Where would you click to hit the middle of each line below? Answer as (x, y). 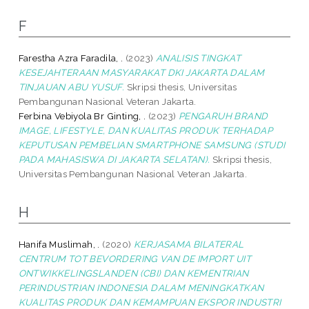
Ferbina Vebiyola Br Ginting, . (82, 116)
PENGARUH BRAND (223, 116)
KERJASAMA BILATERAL (189, 244)
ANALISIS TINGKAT (198, 58)
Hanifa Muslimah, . (59, 244)
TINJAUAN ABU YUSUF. (71, 87)
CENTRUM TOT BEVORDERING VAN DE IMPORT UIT (135, 258)
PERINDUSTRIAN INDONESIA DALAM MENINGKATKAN (141, 287)
